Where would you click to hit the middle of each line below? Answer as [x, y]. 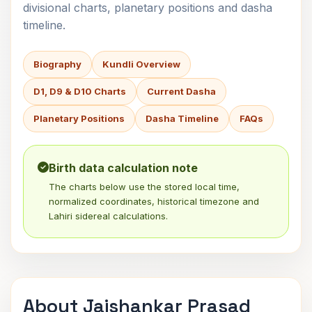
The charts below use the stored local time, [144, 187]
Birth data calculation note [123, 168]
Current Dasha [181, 91]
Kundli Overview [141, 64]
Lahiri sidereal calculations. [108, 216]
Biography [57, 64]
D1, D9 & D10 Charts [80, 91]
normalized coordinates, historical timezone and [154, 201]
